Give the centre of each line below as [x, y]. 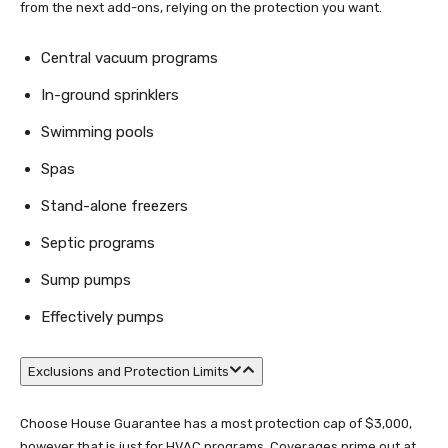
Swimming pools [97, 132]
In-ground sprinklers [110, 95]
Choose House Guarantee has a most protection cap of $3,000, [216, 423]
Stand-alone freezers [114, 206]
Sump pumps [86, 280]
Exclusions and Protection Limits [128, 371]
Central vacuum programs [129, 58]
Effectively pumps [102, 317]
